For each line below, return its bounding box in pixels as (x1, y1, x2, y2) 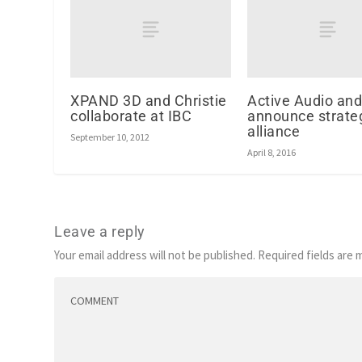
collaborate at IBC (70, 107, 192, 125)
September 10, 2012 (70, 131, 150, 144)
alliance (247, 123, 300, 141)
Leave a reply (54, 223, 145, 241)
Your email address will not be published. (54, 247, 256, 263)
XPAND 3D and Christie (70, 92, 227, 110)
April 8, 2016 (247, 146, 296, 159)
